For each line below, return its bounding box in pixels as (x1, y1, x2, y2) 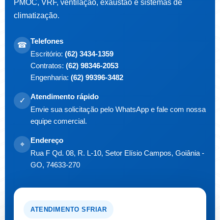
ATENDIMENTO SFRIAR (30, 206, 107, 213)
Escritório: (30, 50, 65, 58)
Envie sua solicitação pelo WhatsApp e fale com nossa (30, 105, 206, 113)
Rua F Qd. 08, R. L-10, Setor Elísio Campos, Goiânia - (30, 149, 204, 157)
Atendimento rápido (30, 92, 99, 101)
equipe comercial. (30, 117, 87, 125)
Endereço (30, 136, 63, 144)
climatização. (14, 11, 59, 20)
